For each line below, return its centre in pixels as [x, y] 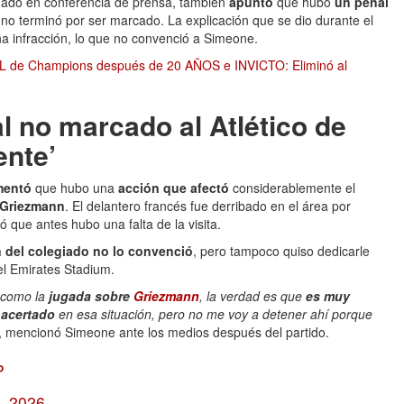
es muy [328, 296]
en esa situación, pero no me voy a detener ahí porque [214, 314]
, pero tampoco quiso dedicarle [281, 251]
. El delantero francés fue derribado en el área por [208, 206]
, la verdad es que [252, 296]
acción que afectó [175, 188]
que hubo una [77, 188]
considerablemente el [294, 188]
